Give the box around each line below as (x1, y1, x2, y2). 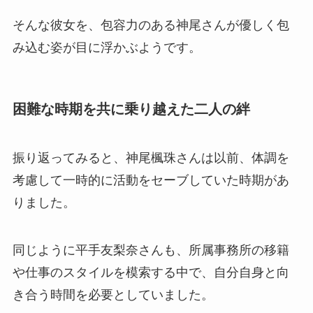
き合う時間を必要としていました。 (12, 287, 214, 302)
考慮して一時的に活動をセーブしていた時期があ (12, 173, 289, 187)
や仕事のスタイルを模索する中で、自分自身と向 (12, 265, 289, 279)
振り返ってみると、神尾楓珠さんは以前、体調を (12, 150, 289, 165)
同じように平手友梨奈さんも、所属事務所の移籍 (12, 242, 289, 257)
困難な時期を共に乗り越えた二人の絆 (12, 101, 250, 117)
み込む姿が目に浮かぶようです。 (12, 41, 201, 55)
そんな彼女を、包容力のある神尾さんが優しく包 (12, 18, 289, 33)
